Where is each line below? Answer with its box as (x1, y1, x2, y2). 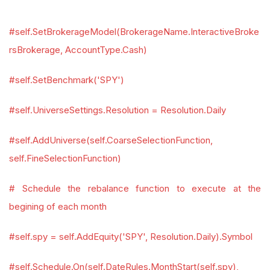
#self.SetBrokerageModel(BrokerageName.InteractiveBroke (9, 26, 259, 37)
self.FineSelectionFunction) (9, 152, 121, 164)
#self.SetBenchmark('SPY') (9, 74, 124, 86)
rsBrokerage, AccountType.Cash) (9, 44, 147, 55)
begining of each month (9, 201, 107, 212)
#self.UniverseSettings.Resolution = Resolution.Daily (9, 104, 226, 116)
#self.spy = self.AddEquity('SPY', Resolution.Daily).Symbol (9, 231, 253, 242)
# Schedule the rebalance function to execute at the (9, 183, 261, 194)
